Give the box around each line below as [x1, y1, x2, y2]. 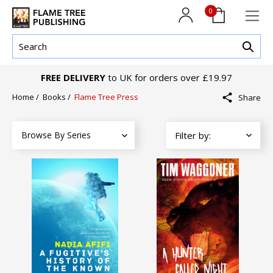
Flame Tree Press [74, 91, 138, 103]
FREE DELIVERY [41, 71, 105, 84]
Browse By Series [21, 129, 91, 141]
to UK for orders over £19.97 [105, 71, 232, 84]
